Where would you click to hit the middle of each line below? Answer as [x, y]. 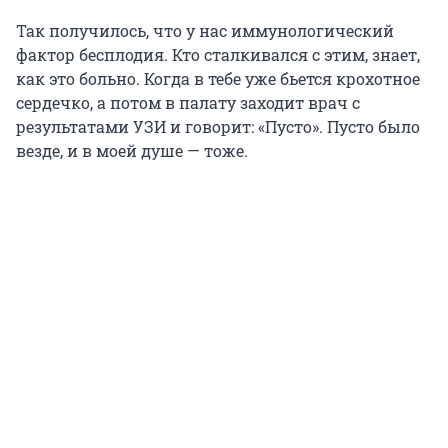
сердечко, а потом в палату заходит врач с [188, 103]
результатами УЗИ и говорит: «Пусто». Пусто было [218, 127]
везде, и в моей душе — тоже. [132, 151]
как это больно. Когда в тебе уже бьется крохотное [218, 79]
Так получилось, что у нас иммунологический [205, 31]
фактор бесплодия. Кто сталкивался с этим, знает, [218, 55]
